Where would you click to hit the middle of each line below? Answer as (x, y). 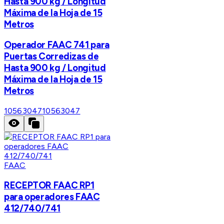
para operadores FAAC (52, 196)
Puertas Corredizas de (51, 56)
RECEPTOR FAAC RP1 (49, 185)
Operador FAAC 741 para (57, 45)
